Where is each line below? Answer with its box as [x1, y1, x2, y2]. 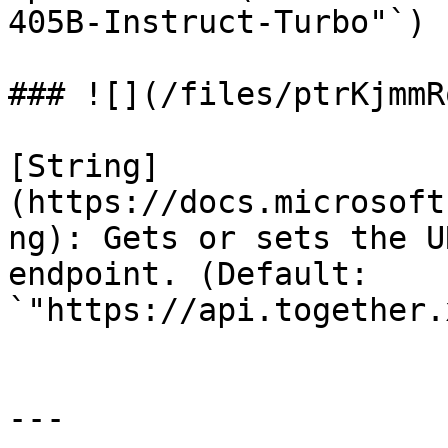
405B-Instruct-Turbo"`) [8, 4, 426, 40]
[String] [8, 148, 160, 184]
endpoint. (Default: [8, 256, 369, 292]
